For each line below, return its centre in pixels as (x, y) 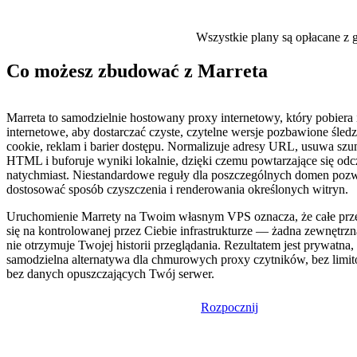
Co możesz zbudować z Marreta (137, 71)
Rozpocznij (229, 308)
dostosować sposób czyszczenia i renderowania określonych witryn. (177, 190)
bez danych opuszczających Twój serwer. (110, 274)
